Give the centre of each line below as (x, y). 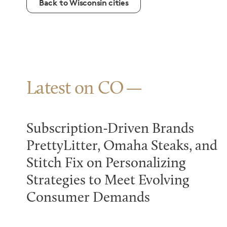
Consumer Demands (88, 198)
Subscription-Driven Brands (110, 129)
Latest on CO (75, 89)
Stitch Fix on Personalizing (106, 164)
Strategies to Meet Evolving (108, 181)
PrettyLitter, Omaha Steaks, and (122, 146)
